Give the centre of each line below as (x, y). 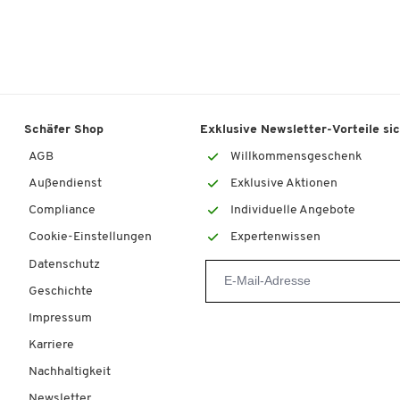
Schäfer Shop (64, 129)
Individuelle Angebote (292, 211)
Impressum (61, 318)
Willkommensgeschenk (296, 156)
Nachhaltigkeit (70, 372)
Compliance (62, 211)
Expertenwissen (275, 237)
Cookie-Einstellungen (91, 237)
